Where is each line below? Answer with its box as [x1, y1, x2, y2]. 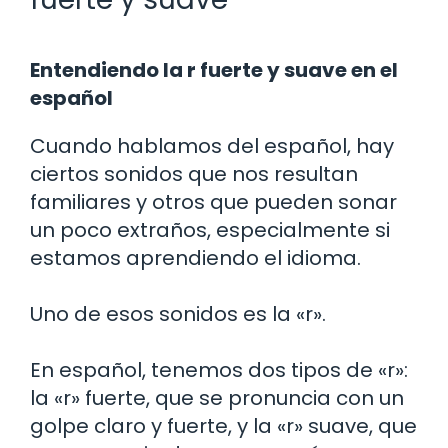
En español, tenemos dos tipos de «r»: [30, 355, 408, 384]
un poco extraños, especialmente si [30, 215, 390, 244]
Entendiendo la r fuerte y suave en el [30, 55, 398, 84]
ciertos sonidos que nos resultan [30, 159, 358, 188]
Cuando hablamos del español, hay [30, 131, 394, 160]
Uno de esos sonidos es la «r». [30, 299, 326, 328]
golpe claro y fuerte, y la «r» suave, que [30, 411, 417, 440]
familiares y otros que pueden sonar [30, 187, 397, 216]
